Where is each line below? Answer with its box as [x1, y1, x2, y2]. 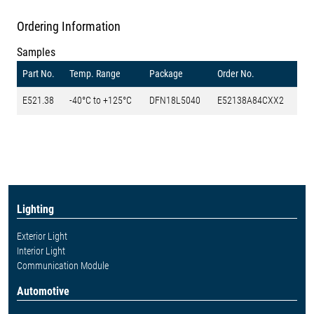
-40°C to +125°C [69, 95, 132, 107]
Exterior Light [17, 231, 67, 243]
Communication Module [17, 260, 109, 272]
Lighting [17, 203, 54, 217]
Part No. [22, 68, 55, 80]
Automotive [17, 285, 69, 299]
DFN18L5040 [149, 95, 200, 107]
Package [149, 68, 183, 80]
